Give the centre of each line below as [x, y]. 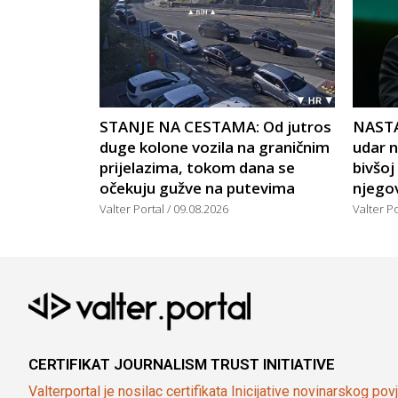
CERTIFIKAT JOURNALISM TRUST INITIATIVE [182, 364]
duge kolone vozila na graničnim [215, 147]
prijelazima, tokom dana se [197, 168]
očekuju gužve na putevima [197, 188]
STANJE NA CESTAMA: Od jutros [215, 127]
